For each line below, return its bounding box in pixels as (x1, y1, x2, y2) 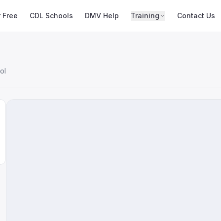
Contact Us (177, 11, 216, 20)
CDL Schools (30, 11, 74, 20)
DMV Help (85, 11, 119, 20)
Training (131, 11, 160, 20)
